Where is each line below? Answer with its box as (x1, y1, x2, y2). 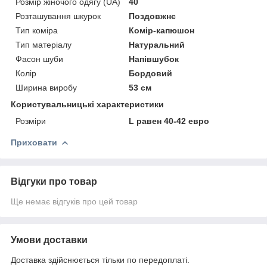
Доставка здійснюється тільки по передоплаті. (11, 254, 190, 265)
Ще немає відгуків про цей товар (11, 196, 138, 206)
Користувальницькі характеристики (11, 99, 164, 109)
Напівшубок (129, 54, 179, 64)
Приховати (11, 137, 57, 147)
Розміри (15, 116, 46, 126)
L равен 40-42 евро (129, 116, 210, 126)
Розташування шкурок (15, 11, 101, 21)
